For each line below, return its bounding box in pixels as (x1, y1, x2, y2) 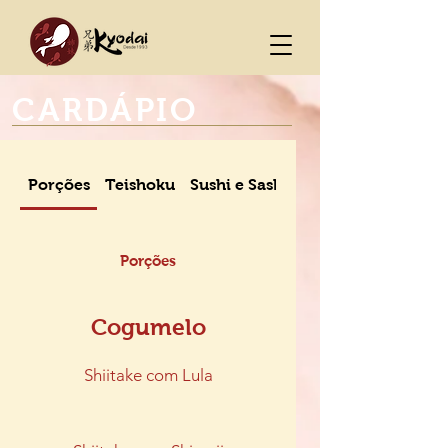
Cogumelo (90, 314, 206, 340)
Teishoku (105, 176, 176, 193)
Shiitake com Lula (83, 365, 213, 385)
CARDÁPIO (12, 92, 198, 128)
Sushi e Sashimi (190, 176, 309, 193)
